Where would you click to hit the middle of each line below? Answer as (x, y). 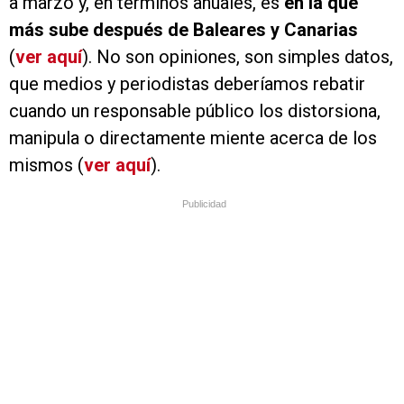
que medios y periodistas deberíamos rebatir (187, 84)
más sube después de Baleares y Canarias (184, 30)
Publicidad (204, 204)
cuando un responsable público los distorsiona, (195, 111)
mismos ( (46, 165)
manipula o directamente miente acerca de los (193, 138)
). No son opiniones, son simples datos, (238, 57)
